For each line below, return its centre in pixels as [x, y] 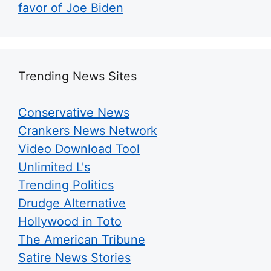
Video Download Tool [79, 149]
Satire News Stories [74, 258]
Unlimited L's [54, 167]
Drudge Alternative [72, 203]
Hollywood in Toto [70, 221]
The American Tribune [82, 240]
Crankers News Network [88, 131]
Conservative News [74, 113]
